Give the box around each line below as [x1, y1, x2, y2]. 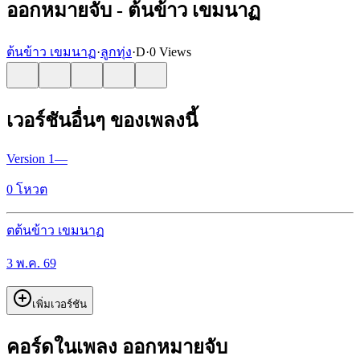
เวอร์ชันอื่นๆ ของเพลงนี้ [6, 109, 198, 131]
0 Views [149, 44, 191, 59]
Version [6, 151, 48, 166]
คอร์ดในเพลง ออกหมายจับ [6, 336, 227, 358]
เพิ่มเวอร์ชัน [32, 297, 87, 310]
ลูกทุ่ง [100, 44, 132, 59]
